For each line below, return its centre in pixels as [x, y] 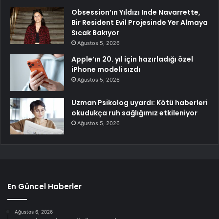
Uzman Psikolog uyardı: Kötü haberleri [140, 103]
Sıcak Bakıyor [95, 33]
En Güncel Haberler [44, 187]
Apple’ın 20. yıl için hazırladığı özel [132, 59]
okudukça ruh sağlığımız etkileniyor [134, 113]
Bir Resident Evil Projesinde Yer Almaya [140, 23]
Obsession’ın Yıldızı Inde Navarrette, [136, 12]
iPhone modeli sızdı [106, 70]
